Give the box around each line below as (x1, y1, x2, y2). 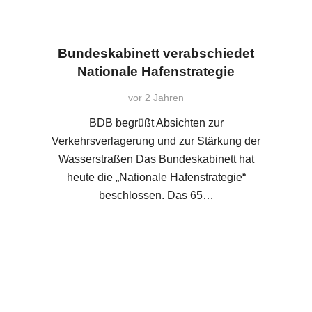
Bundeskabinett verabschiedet (58, 46, 254, 61)
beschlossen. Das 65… (98, 189, 214, 202)
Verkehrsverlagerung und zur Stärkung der (52, 135, 260, 148)
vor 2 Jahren (128, 92, 184, 104)
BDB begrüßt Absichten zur (88, 117, 224, 130)
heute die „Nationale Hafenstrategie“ (66, 171, 246, 184)
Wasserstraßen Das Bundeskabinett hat (58, 153, 254, 166)
